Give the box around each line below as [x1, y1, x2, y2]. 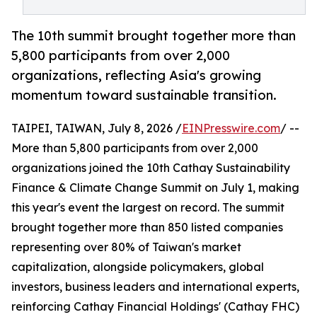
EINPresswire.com [182, 121, 280, 136]
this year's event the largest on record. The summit [11, 200, 284, 215]
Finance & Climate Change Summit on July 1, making [11, 180, 299, 195]
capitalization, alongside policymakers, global [11, 260, 264, 275]
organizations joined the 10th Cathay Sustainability [11, 161, 290, 175]
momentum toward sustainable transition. [11, 87, 277, 103]
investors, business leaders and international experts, [11, 279, 299, 294]
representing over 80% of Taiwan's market [11, 240, 241, 255]
